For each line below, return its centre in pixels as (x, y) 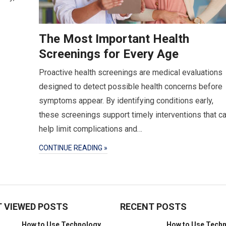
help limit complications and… (91, 129)
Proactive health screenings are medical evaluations (131, 72)
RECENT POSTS (153, 207)
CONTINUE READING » (73, 148)
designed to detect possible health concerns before (131, 87)
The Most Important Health (114, 39)
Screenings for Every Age (109, 54)
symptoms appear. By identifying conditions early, (126, 101)
